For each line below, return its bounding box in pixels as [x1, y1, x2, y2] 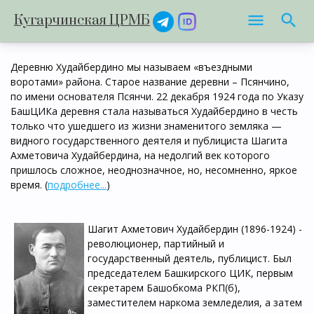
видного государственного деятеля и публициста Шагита [11, 134, 287, 147]
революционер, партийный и [88, 237, 224, 250]
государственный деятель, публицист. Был [88, 252, 292, 265]
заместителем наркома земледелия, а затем [88, 296, 302, 309]
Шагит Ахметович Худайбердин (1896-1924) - [88, 222, 302, 235]
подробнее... [48, 178, 107, 191]
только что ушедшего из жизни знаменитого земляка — [11, 119, 282, 132]
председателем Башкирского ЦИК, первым [88, 266, 293, 280]
